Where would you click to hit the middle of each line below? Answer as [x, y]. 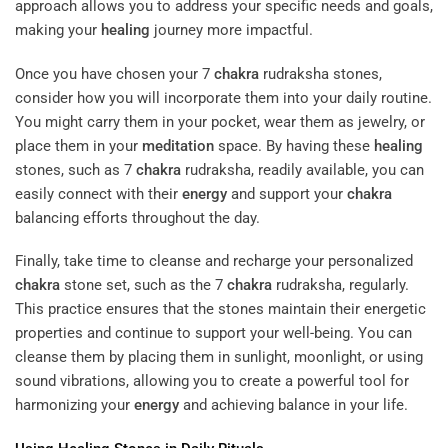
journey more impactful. [231, 30]
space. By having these [294, 145]
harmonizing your [74, 405]
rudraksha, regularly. [340, 285]
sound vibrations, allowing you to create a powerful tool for [212, 381]
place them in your [78, 145]
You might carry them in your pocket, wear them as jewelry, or [220, 121]
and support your [287, 193]
